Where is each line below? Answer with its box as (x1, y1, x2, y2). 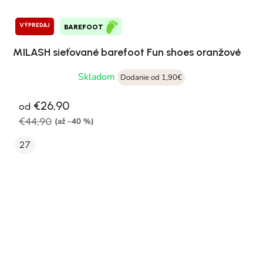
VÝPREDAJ (19, 21, 50, 29)
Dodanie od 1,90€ (120, 72, 182, 83)
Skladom (78, 70, 117, 83)
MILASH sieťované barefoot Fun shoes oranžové (13, 45, 241, 59)
